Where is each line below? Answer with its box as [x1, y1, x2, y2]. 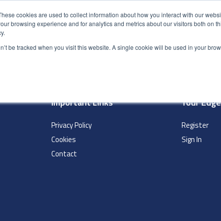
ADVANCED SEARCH [62, 29, 131, 37]
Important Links [51, 96, 113, 109]
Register [182, 119, 209, 131]
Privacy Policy [51, 119, 92, 131]
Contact [51, 148, 77, 159]
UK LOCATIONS [141, 29, 192, 37]
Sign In [182, 134, 202, 145]
